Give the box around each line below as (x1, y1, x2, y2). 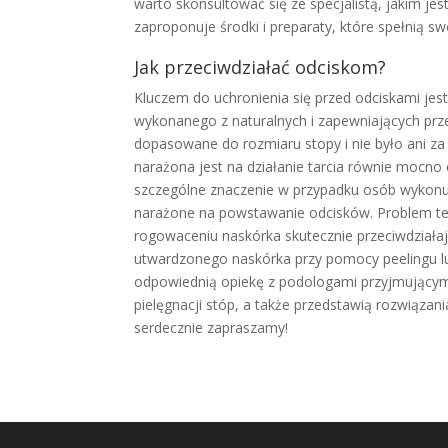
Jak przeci (134, 55, 218, 80)
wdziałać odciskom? (217, 55, 392, 80)
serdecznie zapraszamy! (134, 318, 289, 338)
